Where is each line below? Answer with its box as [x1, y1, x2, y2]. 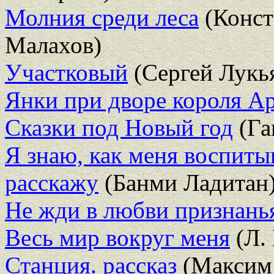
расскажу [5, 169, 98, 196]
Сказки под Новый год [5, 114, 233, 141]
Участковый [5, 59, 128, 86]
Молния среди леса [5, 4, 199, 31]
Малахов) [5, 31, 102, 58]
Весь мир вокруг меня [5, 224, 230, 251]
